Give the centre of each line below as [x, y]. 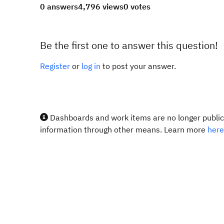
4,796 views [101, 6]
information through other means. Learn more [124, 129]
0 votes [137, 6]
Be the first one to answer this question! [129, 45]
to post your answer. [138, 66]
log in [91, 66]
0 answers [59, 6]
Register [55, 66]
